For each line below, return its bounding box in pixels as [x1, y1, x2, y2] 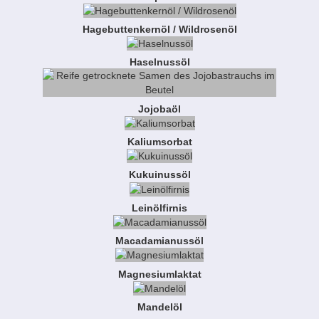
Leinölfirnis [132, 202, 187, 214]
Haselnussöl [129, 56, 190, 68]
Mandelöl [137, 300, 182, 313]
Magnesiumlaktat [117, 268, 202, 280]
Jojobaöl [138, 103, 181, 115]
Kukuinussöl [128, 169, 191, 181]
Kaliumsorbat [127, 136, 192, 148]
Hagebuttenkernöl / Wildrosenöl [82, 23, 237, 36]
